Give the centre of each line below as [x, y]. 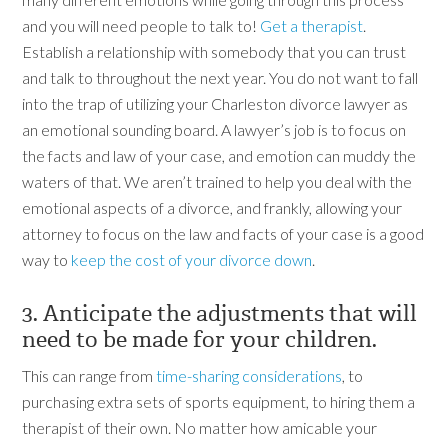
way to [47, 259]
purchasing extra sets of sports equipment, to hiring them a [219, 401]
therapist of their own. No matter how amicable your [200, 427]
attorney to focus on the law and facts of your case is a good [223, 233]
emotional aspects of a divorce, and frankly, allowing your [212, 207]
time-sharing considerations [249, 375]
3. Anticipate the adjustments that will [220, 313]
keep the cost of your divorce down [192, 259]
